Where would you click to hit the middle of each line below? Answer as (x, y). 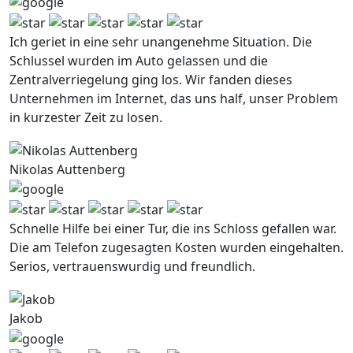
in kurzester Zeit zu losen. (86, 117)
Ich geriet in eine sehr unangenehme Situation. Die (161, 41)
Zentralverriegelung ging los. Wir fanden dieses (151, 79)
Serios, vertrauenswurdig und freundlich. (132, 267)
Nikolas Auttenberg (67, 169)
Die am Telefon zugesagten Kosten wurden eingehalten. (176, 248)
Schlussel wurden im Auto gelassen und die (139, 60)
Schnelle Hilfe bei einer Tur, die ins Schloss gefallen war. (173, 229)
